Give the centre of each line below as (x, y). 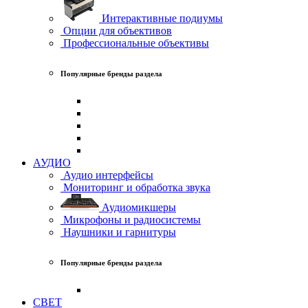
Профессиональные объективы (135, 43)
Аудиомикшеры (137, 207)
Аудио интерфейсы (107, 175)
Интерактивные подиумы (161, 18)
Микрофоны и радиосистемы (131, 219)
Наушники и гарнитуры (118, 232)
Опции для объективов (116, 30)
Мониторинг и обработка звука (135, 187)
